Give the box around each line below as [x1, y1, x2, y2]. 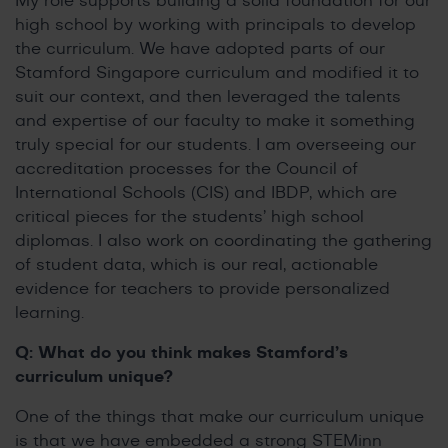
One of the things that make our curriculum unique [15, 408, 424, 425]
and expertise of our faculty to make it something [15, 112, 415, 129]
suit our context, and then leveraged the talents [15, 88, 401, 105]
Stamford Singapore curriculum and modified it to [15, 64, 419, 81]
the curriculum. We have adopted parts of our [15, 40, 385, 57]
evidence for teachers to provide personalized [15, 280, 390, 297]
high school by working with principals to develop [15, 16, 416, 33]
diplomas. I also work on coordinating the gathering [15, 232, 432, 249]
